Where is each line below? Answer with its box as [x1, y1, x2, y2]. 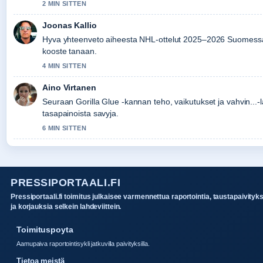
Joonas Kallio [42, 20, 97, 30]
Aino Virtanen [42, 82, 96, 92]
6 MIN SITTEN [42, 124, 86, 131]
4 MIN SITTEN [42, 62, 86, 69]
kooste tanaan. [42, 46, 97, 56]
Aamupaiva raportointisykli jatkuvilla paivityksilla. [16, 240, 150, 247]
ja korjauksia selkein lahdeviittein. [11, 202, 122, 211]
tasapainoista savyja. [42, 108, 119, 118]
